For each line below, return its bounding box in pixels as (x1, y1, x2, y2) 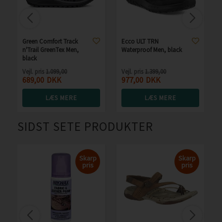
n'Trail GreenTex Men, (22, 45, 79, 54)
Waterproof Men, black (121, 45, 182, 54)
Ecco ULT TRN (121, 37, 159, 46)
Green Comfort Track (22, 37, 78, 46)
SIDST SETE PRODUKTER (17, 118, 154, 134)
